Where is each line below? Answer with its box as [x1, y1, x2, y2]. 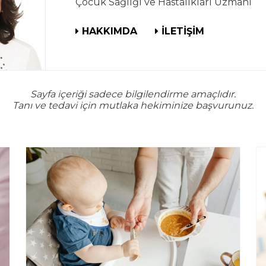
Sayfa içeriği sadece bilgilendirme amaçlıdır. [30, 88, 236, 100]
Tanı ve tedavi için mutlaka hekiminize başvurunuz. [12, 99, 254, 111]
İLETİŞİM [161, 26, 205, 37]
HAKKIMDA [82, 26, 138, 37]
